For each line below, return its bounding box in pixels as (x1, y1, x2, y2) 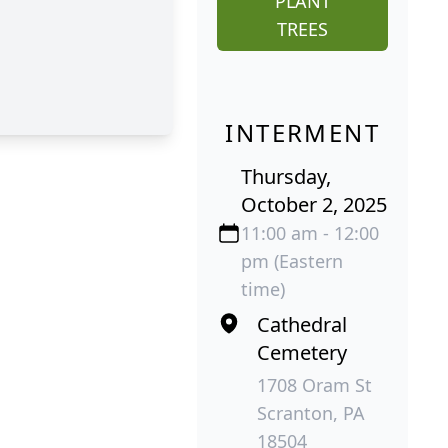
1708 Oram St (257, 372, 373, 397)
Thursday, (241, 162, 332, 190)
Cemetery (257, 338, 348, 366)
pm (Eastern (241, 248, 344, 273)
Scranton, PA (257, 400, 366, 425)
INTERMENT (225, 115, 380, 149)
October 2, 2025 (241, 190, 388, 218)
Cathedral (257, 310, 348, 338)
